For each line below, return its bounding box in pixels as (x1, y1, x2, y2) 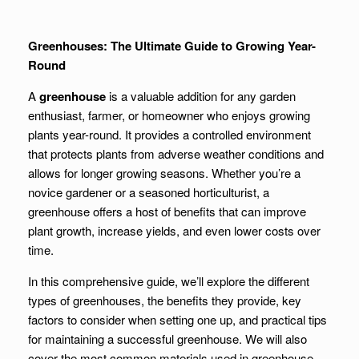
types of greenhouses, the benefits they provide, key (28, 292, 301, 309)
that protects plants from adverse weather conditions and (28, 145, 324, 162)
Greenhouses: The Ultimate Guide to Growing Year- (28, 37, 316, 54)
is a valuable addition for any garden (106, 87, 296, 104)
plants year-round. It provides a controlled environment (28, 126, 311, 143)
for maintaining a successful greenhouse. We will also (28, 330, 307, 347)
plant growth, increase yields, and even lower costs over (28, 222, 321, 239)
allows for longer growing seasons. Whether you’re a (28, 164, 301, 181)
